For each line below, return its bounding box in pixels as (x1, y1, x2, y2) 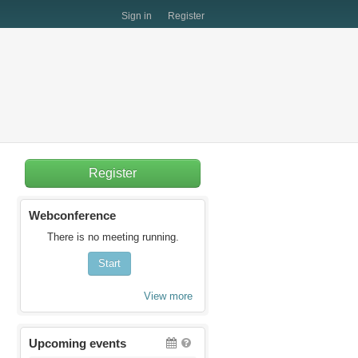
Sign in (121, 10, 152, 22)
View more (144, 289, 193, 302)
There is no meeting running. (46, 230, 179, 243)
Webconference (29, 209, 116, 222)
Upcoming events (29, 336, 126, 350)
